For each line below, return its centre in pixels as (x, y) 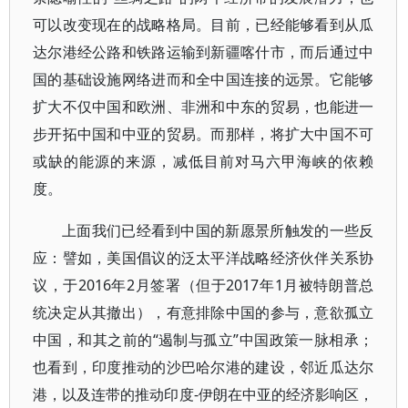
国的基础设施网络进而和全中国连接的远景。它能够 (204, 79)
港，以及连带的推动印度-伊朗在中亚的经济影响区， (204, 394)
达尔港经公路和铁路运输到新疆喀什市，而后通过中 (204, 52)
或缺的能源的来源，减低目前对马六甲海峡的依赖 (204, 161)
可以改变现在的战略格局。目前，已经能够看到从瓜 (204, 25)
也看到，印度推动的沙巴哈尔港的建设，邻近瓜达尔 (204, 367)
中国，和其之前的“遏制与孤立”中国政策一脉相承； (204, 340)
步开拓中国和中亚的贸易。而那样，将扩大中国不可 (204, 134)
